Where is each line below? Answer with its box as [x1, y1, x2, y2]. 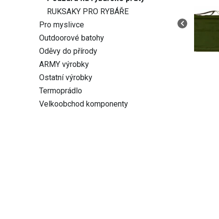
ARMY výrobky [39, 60, 89, 69]
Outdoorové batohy [39, 33, 104, 43]
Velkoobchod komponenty [39, 99, 128, 109]
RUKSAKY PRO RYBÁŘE [47, 7, 129, 16]
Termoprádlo [39, 86, 82, 95]
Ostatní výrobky [39, 73, 92, 82]
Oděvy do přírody [39, 46, 97, 56]
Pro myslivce [39, 20, 84, 29]
